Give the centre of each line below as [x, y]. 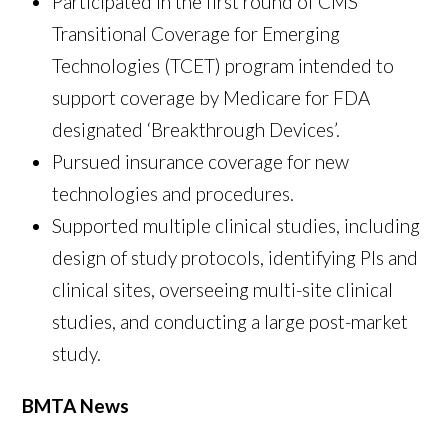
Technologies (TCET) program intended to [223, 65]
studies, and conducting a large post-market [230, 321]
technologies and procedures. [173, 193]
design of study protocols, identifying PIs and [235, 257]
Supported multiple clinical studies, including [236, 225]
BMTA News [76, 405]
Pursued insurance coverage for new [201, 161]
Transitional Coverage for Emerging [196, 33]
